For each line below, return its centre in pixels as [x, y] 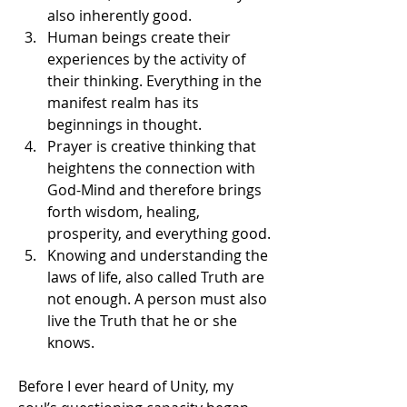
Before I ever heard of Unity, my [126, 386]
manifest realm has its [123, 102]
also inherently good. [119, 15]
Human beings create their [139, 37]
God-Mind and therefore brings [154, 189]
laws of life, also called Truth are [156, 277]
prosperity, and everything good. [159, 233]
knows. [71, 342]
